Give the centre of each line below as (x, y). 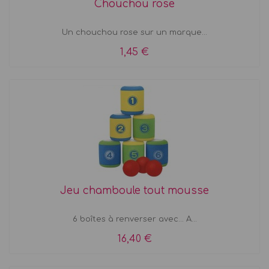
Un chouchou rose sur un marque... (134, 32)
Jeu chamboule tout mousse (134, 190)
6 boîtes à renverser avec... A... (134, 219)
